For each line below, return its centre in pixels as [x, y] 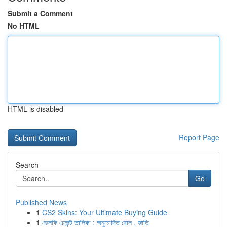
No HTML [24, 26]
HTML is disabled [35, 109]
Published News [41, 202]
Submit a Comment [40, 13]
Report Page [199, 137]
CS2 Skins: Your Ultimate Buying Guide [105, 212]
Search [27, 165]
